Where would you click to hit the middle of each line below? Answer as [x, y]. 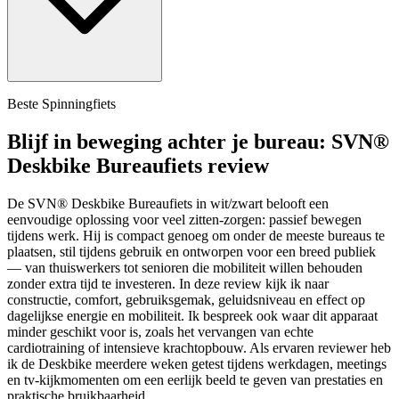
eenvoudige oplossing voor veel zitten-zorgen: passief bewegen [184, 219]
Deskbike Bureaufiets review [138, 165]
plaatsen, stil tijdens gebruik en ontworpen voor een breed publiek [191, 251]
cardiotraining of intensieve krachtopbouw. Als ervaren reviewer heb [199, 347]
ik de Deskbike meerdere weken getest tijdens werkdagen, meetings [197, 363]
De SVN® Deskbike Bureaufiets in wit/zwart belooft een [168, 203]
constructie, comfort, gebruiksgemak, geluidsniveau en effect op [186, 299]
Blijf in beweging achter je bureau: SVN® [198, 141]
